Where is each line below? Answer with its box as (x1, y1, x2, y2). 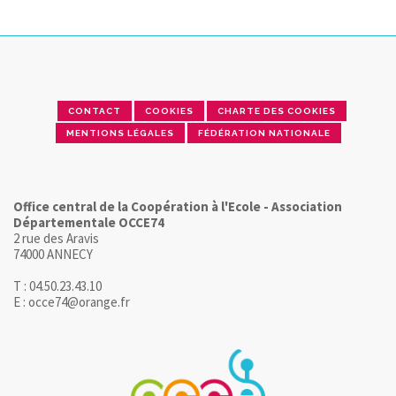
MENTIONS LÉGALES (65, 127, 174, 138)
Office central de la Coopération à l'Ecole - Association (13, 197, 342, 215)
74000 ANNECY (13, 245, 93, 263)
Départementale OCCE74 (13, 213, 164, 231)
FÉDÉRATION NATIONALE (197, 127, 331, 138)
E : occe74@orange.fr (13, 293, 130, 310)
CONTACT (68, 105, 121, 116)
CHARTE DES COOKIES (217, 105, 336, 116)
